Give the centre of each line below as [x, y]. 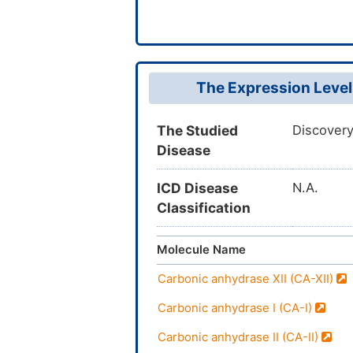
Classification [204, 208]
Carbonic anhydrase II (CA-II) [240, 338]
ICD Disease [197, 188]
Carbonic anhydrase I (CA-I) [236, 308]
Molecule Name [201, 250]
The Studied [197, 131]
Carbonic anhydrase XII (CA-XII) [247, 279]
